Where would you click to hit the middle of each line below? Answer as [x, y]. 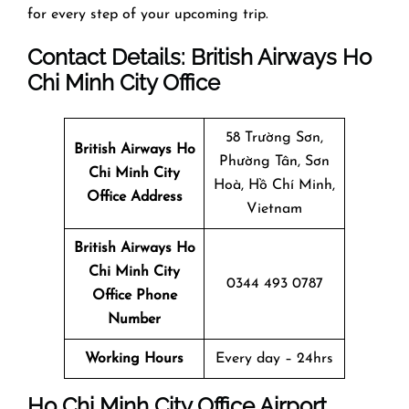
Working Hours [134, 358]
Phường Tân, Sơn [274, 161]
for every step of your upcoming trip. [148, 14]
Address [156, 197]
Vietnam [274, 209]
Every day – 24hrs [274, 358]
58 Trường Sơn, [274, 137]
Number [134, 319]
